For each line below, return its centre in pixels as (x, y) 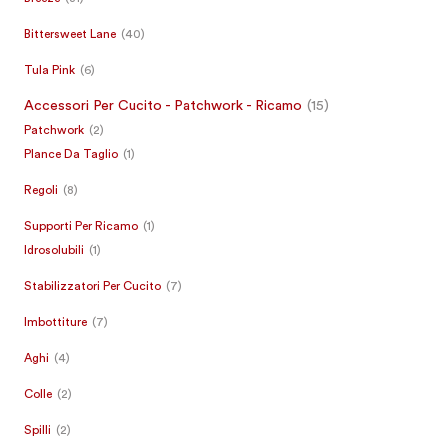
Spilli (37, 429)
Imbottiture (55, 321)
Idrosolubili (54, 249)
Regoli (41, 189)
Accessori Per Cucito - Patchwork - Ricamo (163, 105)
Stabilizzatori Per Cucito (92, 285)
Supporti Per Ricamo (81, 225)
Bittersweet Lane (70, 33)
